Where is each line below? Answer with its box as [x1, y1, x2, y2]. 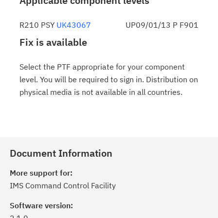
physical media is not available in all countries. [19, 87, 182, 97]
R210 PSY [19, 20, 56, 30]
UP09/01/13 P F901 [120, 20, 199, 30]
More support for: [10, 168, 73, 178]
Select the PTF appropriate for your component [19, 62, 185, 72]
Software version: [10, 200, 73, 210]
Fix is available [19, 36, 87, 49]
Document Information [10, 146, 112, 160]
